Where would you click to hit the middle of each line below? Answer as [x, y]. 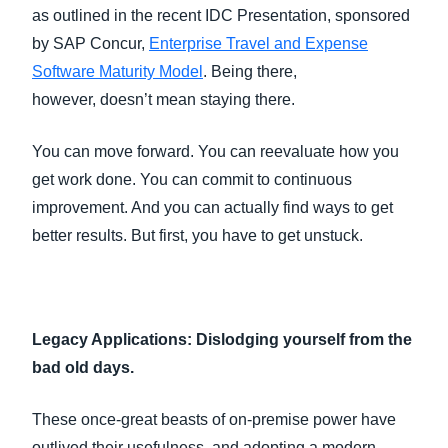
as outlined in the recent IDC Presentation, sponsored [221, 15]
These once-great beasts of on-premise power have [214, 419]
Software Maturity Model [117, 71]
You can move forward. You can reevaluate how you [215, 151]
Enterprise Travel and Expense [258, 43]
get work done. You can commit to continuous [192, 179]
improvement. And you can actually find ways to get [212, 207]
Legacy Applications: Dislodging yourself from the [222, 339]
